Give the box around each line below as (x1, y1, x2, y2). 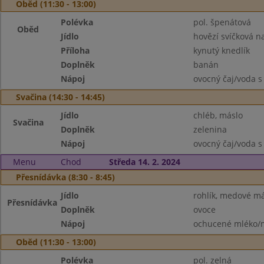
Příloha (61, 45, 90, 56)
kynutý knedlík (193, 45, 250, 56)
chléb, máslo (193, 110, 243, 121)
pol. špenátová (193, 16, 251, 28)
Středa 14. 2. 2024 (108, 156, 180, 167)
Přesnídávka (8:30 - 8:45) (16, 171, 115, 183)
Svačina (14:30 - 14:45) (16, 91, 105, 103)
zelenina (193, 124, 227, 135)
